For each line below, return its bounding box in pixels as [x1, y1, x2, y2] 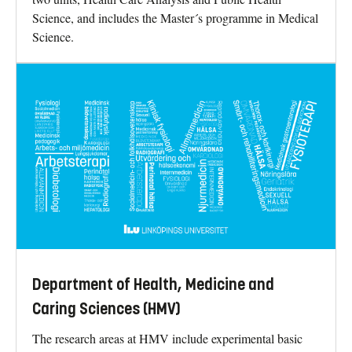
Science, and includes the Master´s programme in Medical [32, 9, 318, 26]
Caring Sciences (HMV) [32, 299, 181, 319]
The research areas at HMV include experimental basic [32, 329, 302, 346]
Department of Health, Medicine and [32, 274, 274, 295]
